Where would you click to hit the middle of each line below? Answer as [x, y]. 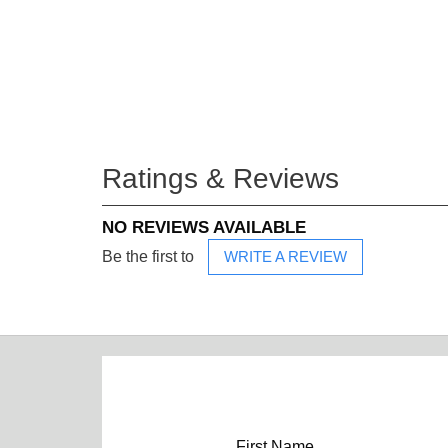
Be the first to [150, 256]
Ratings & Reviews [220, 178]
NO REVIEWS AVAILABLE [204, 227]
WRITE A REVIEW [285, 256]
